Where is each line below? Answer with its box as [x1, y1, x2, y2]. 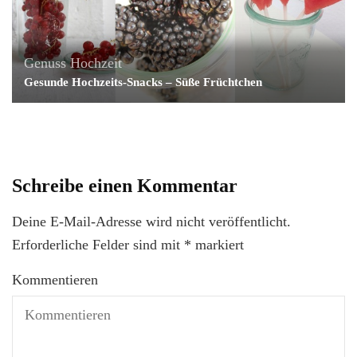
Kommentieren [12, 272, 98, 288]
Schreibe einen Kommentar [12, 175, 237, 197]
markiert [191, 237, 244, 253]
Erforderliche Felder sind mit [12, 237, 184, 253]
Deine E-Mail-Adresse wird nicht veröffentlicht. [12, 214, 291, 230]
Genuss [24, 55, 66, 72]
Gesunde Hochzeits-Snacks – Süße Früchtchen [24, 76, 262, 89]
